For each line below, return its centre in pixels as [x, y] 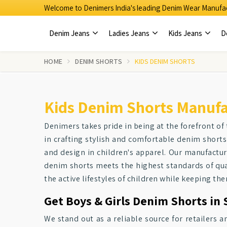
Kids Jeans [186, 33]
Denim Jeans [70, 33]
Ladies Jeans [130, 33]
